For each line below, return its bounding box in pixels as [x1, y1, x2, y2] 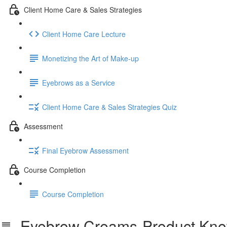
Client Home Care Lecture [42, 28, 126, 39]
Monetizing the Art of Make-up [42, 53, 139, 63]
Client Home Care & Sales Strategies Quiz [42, 101, 177, 112]
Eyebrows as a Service [42, 77, 115, 88]
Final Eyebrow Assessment [42, 145, 129, 156]
